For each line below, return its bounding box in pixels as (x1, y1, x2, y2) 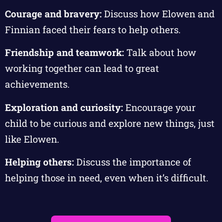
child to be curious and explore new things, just (5, 116, 215, 129)
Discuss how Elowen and (102, 7, 215, 20)
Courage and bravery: (5, 7, 102, 20)
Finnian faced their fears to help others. (5, 23, 181, 36)
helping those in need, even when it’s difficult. (5, 171, 209, 184)
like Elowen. (5, 132, 59, 145)
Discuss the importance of (74, 156, 191, 168)
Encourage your (123, 101, 196, 113)
